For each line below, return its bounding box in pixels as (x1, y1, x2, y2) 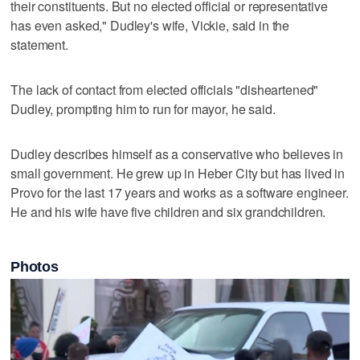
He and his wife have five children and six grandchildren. (10, 202, 326, 221)
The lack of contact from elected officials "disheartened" (10, 80, 319, 99)
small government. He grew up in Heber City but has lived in (10, 163, 346, 182)
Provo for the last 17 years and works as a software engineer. (10, 182, 349, 202)
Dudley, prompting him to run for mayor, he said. (10, 99, 276, 118)
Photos (10, 258, 59, 275)
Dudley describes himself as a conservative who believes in (10, 144, 344, 163)
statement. (10, 35, 68, 54)
